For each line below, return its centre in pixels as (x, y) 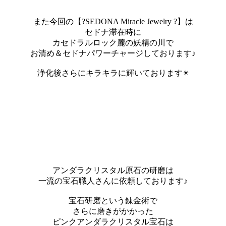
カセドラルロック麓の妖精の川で (113, 42)
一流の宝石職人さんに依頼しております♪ (113, 181)
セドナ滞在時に (113, 32)
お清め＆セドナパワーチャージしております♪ (113, 53)
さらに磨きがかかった (113, 211)
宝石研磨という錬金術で (113, 200)
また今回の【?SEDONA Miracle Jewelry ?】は (113, 21)
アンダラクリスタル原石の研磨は (113, 170)
